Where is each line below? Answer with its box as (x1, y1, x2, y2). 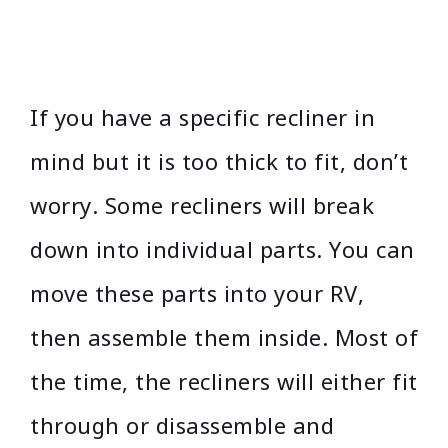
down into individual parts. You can (30, 234, 415, 265)
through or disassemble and (30, 410, 334, 441)
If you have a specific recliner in (30, 102, 375, 133)
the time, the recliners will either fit (30, 366, 418, 397)
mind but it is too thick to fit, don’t (30, 146, 408, 177)
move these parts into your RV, (30, 278, 364, 309)
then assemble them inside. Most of (30, 322, 418, 353)
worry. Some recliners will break (30, 190, 374, 221)
